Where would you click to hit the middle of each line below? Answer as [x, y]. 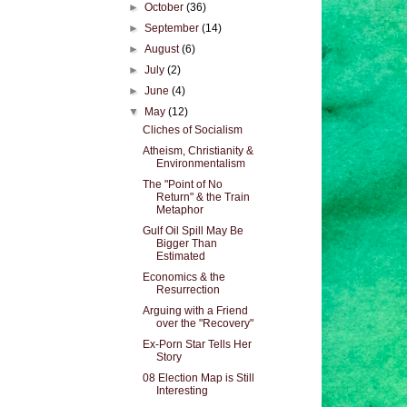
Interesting [182, 391]
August [164, 49]
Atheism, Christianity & [198, 151]
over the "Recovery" [204, 323]
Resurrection [188, 290]
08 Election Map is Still [198, 378]
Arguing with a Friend [195, 311]
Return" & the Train [203, 197]
